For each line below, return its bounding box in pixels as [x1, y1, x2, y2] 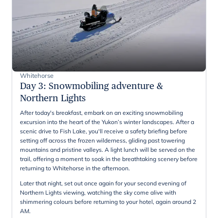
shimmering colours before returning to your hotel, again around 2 [20, 198, 196, 205]
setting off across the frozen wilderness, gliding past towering [20, 136, 185, 144]
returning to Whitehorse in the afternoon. [20, 164, 130, 172]
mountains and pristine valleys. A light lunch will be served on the [20, 145, 195, 153]
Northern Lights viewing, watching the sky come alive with [20, 188, 176, 196]
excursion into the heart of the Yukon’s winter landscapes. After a [20, 118, 194, 126]
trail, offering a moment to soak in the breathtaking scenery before [20, 155, 198, 163]
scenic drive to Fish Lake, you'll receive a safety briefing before [20, 127, 187, 135]
